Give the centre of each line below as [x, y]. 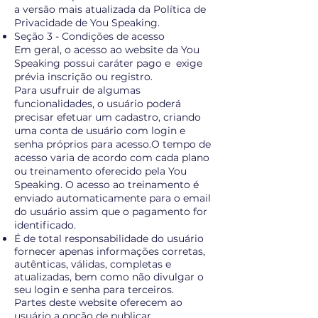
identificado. [45, 225]
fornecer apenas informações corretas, [110, 251]
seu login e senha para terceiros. [94, 290]
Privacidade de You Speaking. [87, 23]
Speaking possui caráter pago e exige [108, 63]
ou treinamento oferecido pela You [100, 171]
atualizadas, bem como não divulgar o [109, 277]
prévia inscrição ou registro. [83, 77]
